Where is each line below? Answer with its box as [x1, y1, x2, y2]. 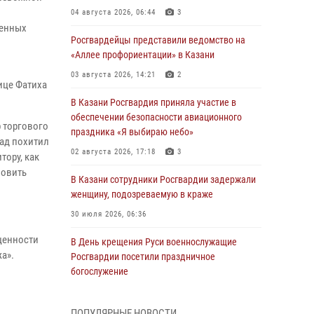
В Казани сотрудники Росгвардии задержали [71, 174, 256, 185]
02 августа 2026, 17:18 [71, 147, 156, 156]
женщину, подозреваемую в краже [71, 189, 213, 200]
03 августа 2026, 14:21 [71, 70, 156, 79]
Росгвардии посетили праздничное [71, 251, 215, 262]
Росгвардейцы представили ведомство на [71, 34, 245, 46]
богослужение [71, 266, 128, 277]
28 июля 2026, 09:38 [71, 287, 146, 296]
